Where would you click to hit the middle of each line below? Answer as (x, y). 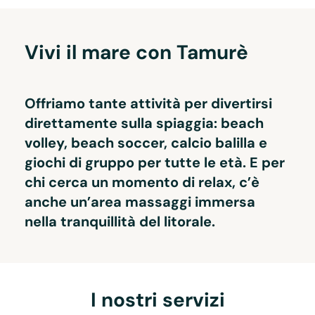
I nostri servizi (157, 300)
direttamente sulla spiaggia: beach (144, 123)
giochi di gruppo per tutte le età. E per (155, 163)
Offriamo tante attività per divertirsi (148, 104)
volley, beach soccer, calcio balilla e (146, 143)
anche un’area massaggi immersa (140, 202)
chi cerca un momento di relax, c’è (142, 182)
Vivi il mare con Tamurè (136, 53)
